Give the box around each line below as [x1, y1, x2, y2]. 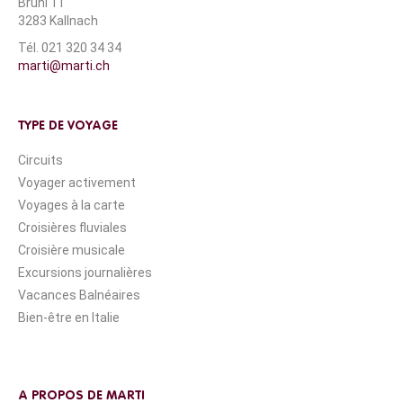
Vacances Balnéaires [18, 287, 140, 302]
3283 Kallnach [18, 13, 98, 28]
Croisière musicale [18, 242, 125, 257]
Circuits [18, 152, 63, 167]
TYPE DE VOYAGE [18, 119, 118, 132]
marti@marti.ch [18, 58, 110, 73]
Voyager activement [18, 175, 136, 190]
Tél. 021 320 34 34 [18, 40, 121, 55]
